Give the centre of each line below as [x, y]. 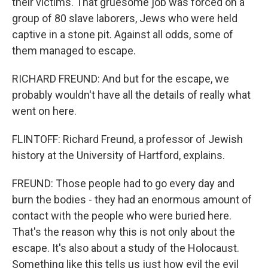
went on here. [44, 111]
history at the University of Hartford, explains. [118, 155]
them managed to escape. [74, 51]
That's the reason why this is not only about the [124, 232]
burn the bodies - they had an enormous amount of [132, 200]
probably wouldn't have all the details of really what [131, 95]
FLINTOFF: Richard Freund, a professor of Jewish [127, 139]
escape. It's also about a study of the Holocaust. [126, 248]
